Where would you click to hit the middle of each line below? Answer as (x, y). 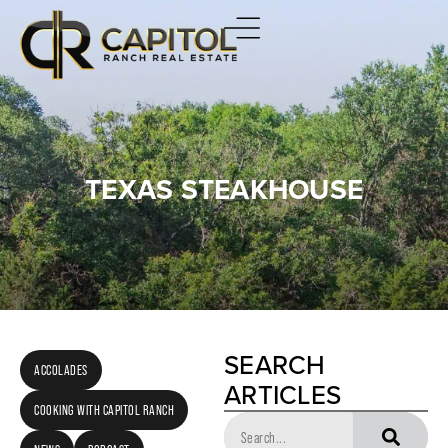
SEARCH (275, 365)
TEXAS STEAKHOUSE (224, 189)
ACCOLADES (61, 370)
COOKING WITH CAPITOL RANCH (104, 410)
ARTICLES (282, 395)
